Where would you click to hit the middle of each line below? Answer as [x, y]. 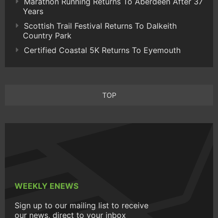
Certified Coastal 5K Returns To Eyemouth [102, 50]
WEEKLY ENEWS [46, 186]
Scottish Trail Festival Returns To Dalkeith [100, 26]
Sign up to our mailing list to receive [82, 206]
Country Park [47, 36]
